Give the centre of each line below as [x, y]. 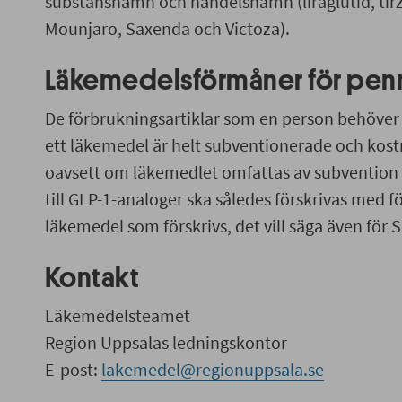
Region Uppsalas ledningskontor [166, 342]
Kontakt [92, 278]
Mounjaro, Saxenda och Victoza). [167, 28]
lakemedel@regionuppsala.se [212, 369]
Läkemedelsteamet [117, 315]
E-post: [73, 369]
